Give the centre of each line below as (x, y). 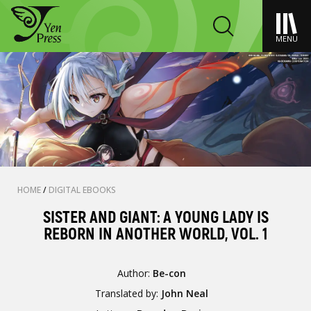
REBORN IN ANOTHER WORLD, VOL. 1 (155, 234)
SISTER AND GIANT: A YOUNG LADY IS (155, 218)
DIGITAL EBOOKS (82, 190)
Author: (135, 273)
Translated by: (128, 293)
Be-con (170, 273)
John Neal (185, 293)
